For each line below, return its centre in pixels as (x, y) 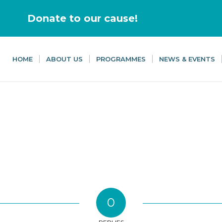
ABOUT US (64, 59)
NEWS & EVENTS (187, 59)
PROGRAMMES (121, 59)
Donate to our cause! (83, 18)
